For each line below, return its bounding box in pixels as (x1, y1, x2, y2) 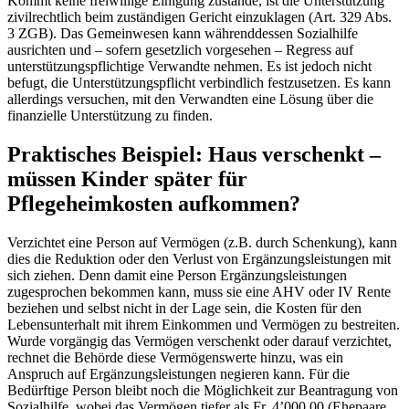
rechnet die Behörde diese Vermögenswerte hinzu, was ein (7, 350, 343, 366)
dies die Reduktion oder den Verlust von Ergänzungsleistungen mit (7, 251, 391, 267)
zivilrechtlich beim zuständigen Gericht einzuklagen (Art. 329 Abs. (7, 9, 392, 26)
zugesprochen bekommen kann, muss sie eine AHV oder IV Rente (7, 284, 391, 300)
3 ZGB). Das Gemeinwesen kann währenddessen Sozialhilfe (7, 26, 358, 42)
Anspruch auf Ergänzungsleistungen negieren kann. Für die (7, 366, 350, 383)
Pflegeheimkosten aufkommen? (7, 192, 300, 216)
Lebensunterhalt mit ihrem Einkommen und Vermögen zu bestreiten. (7, 317, 400, 333)
